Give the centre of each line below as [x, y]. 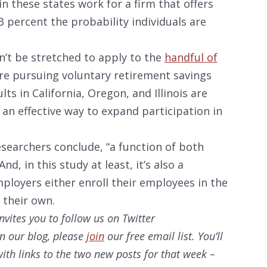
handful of [191, 58]
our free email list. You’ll [164, 236]
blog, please [57, 236]
